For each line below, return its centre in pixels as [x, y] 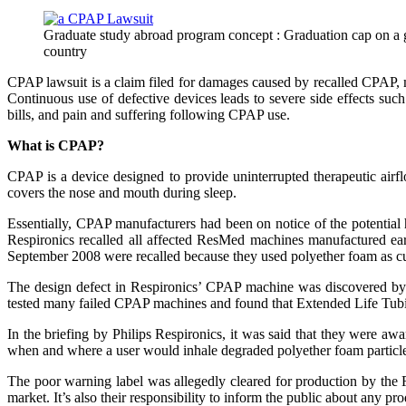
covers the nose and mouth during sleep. [122, 193]
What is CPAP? [56, 145]
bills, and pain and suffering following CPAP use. [149, 115]
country [65, 51]
